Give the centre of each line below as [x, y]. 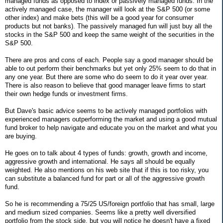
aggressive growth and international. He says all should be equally [100, 161]
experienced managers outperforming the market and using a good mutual [111, 119]
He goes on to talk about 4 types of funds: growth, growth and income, [106, 153]
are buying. [21, 136]
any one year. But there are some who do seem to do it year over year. [107, 77]
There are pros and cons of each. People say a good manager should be [109, 60]
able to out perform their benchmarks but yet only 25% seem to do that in [111, 68]
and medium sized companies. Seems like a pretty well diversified [100, 212]
